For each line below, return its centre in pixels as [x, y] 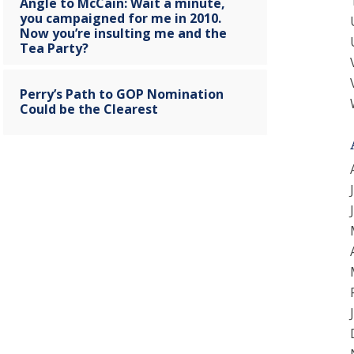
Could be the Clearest [89, 109]
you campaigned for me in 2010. [121, 18]
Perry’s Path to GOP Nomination [122, 94]
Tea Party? [54, 48]
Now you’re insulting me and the [123, 33]
